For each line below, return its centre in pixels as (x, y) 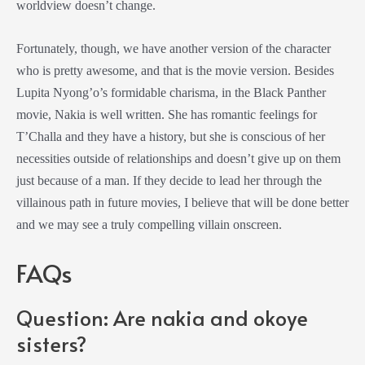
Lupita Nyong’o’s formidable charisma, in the (135, 92)
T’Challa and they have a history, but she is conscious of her (171, 136)
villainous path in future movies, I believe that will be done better (182, 202)
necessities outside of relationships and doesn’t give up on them (178, 158)
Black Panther (290, 92)
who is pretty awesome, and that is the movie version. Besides (175, 70)
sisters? (51, 344)
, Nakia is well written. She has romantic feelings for (182, 114)
